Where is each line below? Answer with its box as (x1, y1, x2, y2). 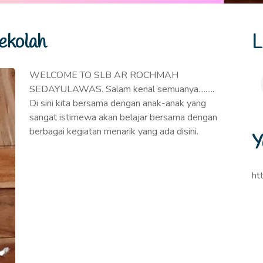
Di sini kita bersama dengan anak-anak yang (29, 97, 206, 110)
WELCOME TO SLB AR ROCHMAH (29, 69, 178, 82)
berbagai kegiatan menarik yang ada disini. (29, 125, 198, 138)
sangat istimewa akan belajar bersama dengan (29, 111, 217, 124)
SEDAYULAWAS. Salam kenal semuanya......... (29, 83, 214, 96)
